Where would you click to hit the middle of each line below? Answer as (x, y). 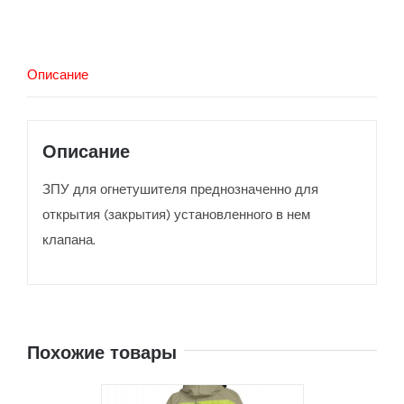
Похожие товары (102, 353)
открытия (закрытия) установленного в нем (176, 214)
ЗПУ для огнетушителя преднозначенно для (180, 189)
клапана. (69, 239)
